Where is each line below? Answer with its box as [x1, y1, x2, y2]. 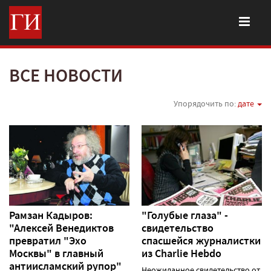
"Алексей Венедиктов [9, 220, 114, 235]
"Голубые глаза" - [142, 207, 228, 223]
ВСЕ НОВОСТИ [9, 64, 123, 88]
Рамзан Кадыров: [9, 207, 93, 223]
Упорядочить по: [174, 98, 238, 109]
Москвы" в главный [9, 246, 103, 261]
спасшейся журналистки [142, 233, 261, 248]
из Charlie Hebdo [142, 246, 221, 261]
